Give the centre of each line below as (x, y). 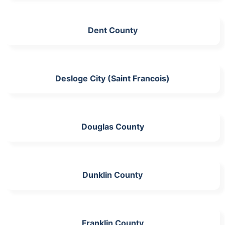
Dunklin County (113, 175)
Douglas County (113, 126)
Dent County (113, 30)
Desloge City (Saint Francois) (113, 78)
